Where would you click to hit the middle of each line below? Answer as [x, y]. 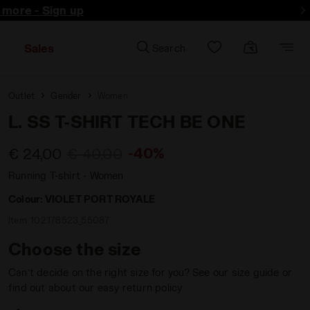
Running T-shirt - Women [66, 175]
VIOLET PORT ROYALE [100, 199]
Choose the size [74, 249]
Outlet [22, 95]
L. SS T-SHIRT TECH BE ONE [127, 121]
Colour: [27, 199]
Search [168, 48]
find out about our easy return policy [95, 288]
